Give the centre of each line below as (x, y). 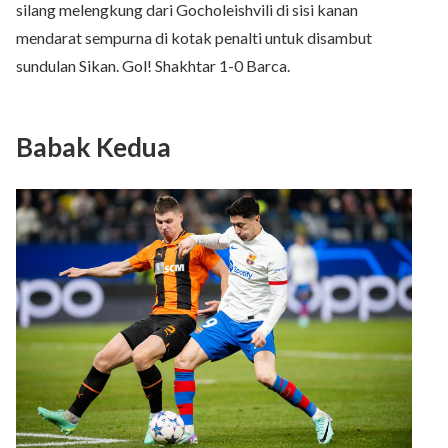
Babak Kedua (93, 146)
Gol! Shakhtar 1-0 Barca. (206, 65)
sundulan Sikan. (67, 65)
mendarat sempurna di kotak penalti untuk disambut (194, 37)
